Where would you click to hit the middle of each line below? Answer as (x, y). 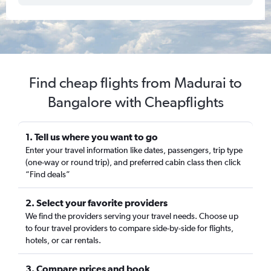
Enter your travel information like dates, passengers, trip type (134, 150)
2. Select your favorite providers (96, 203)
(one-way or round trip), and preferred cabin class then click (133, 162)
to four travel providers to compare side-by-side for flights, (129, 228)
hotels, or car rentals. (63, 240)
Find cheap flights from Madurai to (135, 83)
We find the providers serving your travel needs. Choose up (132, 216)
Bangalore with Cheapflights (135, 102)
